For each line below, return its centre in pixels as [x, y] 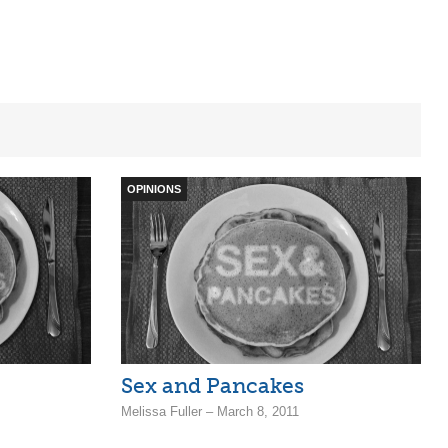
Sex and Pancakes [212, 386]
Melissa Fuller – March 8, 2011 [210, 412]
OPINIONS [154, 188]
